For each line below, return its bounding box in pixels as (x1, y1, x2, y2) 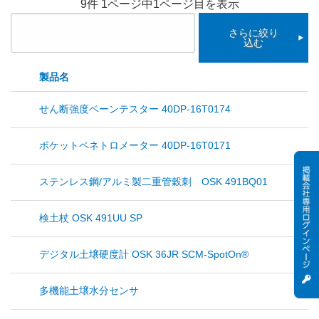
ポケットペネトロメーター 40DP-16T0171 (39, 140, 231, 152)
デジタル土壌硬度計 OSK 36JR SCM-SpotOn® (39, 249, 249, 261)
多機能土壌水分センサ (39, 285, 139, 297)
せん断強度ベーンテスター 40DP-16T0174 (39, 103, 231, 115)
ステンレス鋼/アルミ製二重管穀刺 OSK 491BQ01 (39, 176, 268, 188)
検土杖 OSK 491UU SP (39, 212, 142, 224)
